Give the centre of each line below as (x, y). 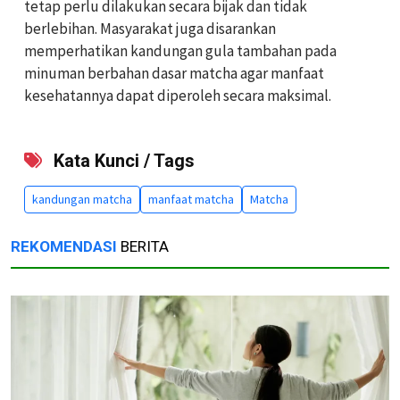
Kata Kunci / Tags (122, 161)
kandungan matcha (82, 200)
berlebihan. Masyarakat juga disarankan (150, 29)
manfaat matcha (191, 200)
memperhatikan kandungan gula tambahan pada (180, 51)
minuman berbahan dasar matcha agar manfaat (174, 74)
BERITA (143, 247)
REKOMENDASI (64, 247)
